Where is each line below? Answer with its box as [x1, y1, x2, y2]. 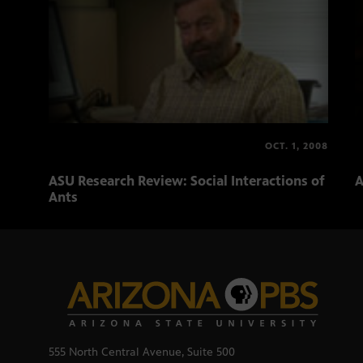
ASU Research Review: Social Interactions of [49, 173, 325, 190]
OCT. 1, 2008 [265, 140, 328, 152]
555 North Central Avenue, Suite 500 [49, 345, 235, 360]
